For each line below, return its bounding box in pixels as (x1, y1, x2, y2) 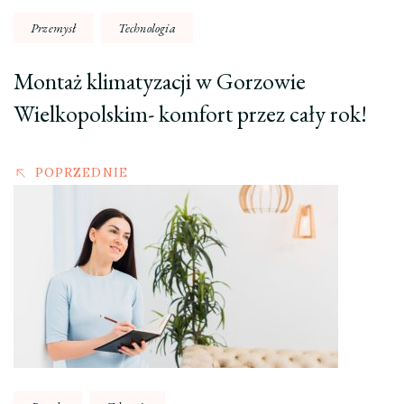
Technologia (117, 20, 176, 37)
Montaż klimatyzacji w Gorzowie (14, 66, 306, 97)
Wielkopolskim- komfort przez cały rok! (14, 98, 367, 130)
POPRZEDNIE (35, 164, 128, 181)
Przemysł (31, 20, 77, 37)
